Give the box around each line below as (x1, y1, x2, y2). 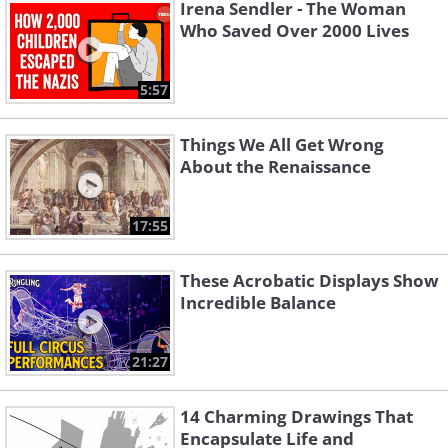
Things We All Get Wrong (180, 133, 384, 157)
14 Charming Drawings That (180, 405, 413, 429)
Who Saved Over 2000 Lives (180, 19, 409, 43)
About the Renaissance (180, 155, 371, 179)
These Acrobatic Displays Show (180, 269, 439, 293)
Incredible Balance (180, 291, 336, 315)
